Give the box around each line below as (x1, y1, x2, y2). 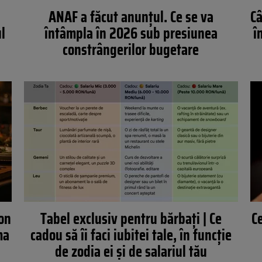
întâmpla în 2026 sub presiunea (44, 21, 218, 45)
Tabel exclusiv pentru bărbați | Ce (40, 206, 222, 230)
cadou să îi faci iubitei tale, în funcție (30, 223, 232, 247)
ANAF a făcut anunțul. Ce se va (48, 5, 213, 29)
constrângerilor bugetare (63, 37, 199, 61)
